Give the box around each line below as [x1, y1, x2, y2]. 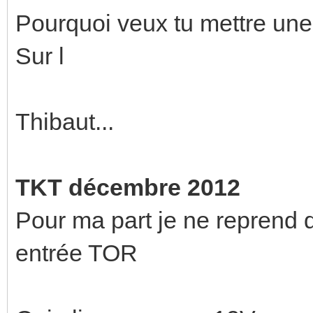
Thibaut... [15, 108, 114, 135]
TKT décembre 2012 [15, 173, 240, 201]
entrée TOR [15, 239, 138, 266]
